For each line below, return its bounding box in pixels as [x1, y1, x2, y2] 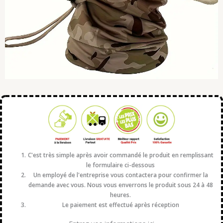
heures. [110, 190, 131, 199]
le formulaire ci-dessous [86, 160, 155, 169]
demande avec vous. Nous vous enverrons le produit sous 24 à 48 [28, 180, 213, 189]
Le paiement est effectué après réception [62, 200, 179, 209]
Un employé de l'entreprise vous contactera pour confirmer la [33, 170, 208, 179]
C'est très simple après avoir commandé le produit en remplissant [27, 150, 214, 159]
